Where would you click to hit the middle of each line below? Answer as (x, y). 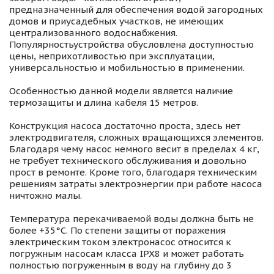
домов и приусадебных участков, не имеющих (117, 21)
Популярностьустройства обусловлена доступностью (131, 45)
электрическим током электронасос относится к (120, 242)
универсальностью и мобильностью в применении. (127, 68)
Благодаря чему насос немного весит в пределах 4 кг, (134, 149)
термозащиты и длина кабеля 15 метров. (104, 103)
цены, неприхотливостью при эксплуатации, (112, 56)
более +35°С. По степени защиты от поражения (117, 231)
